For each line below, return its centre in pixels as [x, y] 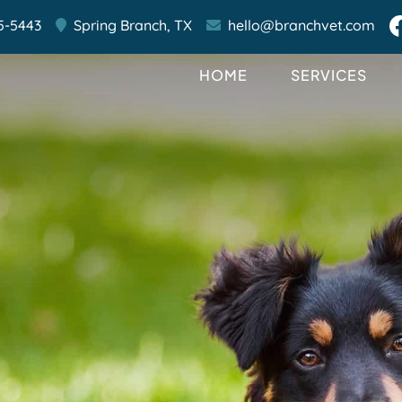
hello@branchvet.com [301, 25]
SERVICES [329, 75]
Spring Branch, [122, 25]
